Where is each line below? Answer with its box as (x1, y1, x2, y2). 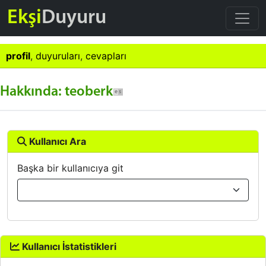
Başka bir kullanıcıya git (17, 162, 123, 174)
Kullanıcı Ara (27, 135, 86, 147)
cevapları (85, 50, 126, 62)
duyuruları (36, 50, 80, 62)
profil (6, 50, 30, 62)
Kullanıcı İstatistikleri (20, 240, 116, 252)
